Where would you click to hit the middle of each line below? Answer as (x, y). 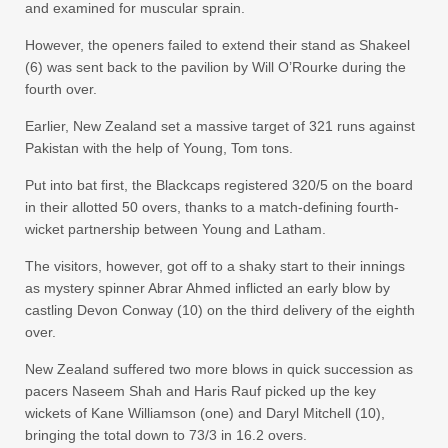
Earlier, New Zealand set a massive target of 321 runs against (220, 126)
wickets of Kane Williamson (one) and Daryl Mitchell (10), (205, 413)
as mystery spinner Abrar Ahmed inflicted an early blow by (207, 288)
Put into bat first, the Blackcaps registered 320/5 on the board (219, 185)
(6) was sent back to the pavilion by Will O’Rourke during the (215, 67)
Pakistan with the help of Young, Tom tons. (159, 148)
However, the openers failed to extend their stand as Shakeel (217, 45)
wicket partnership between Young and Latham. (175, 229)
